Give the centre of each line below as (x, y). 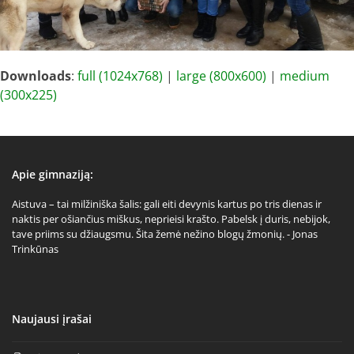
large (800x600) (221, 76)
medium (305, 76)
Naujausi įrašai (52, 319)
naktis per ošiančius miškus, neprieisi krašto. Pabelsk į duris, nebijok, (171, 219)
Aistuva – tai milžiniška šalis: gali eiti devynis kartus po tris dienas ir (167, 204)
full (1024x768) (120, 76)
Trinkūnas (35, 249)
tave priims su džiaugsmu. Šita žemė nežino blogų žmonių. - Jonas (165, 234)
